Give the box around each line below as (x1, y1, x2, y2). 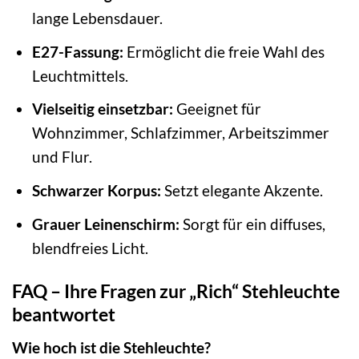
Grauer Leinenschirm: (31, 214, 179, 233)
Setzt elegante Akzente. (160, 180, 323, 200)
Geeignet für (172, 99, 261, 119)
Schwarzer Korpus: (31, 180, 161, 200)
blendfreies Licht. (31, 238, 148, 257)
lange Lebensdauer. (31, 9, 163, 28)
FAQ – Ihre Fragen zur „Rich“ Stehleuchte (12, 280, 340, 303)
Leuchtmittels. (31, 66, 128, 85)
